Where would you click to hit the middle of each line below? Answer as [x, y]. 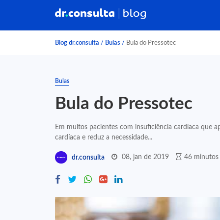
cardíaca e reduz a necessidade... [104, 137]
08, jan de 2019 [145, 157]
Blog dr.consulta [77, 43]
